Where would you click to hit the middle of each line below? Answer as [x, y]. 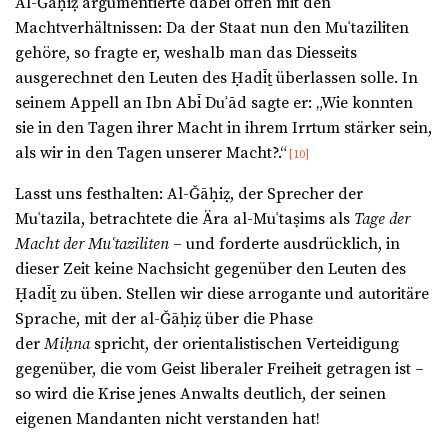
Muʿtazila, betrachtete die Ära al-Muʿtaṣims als [184, 219]
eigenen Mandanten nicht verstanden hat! [167, 419]
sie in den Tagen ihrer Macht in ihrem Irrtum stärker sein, [223, 128]
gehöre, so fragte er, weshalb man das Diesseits [186, 53]
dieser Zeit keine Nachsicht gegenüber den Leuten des [210, 269]
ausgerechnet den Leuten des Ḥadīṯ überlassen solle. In [216, 78]
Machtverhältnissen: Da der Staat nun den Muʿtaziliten [212, 28]
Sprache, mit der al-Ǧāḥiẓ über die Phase [164, 319]
